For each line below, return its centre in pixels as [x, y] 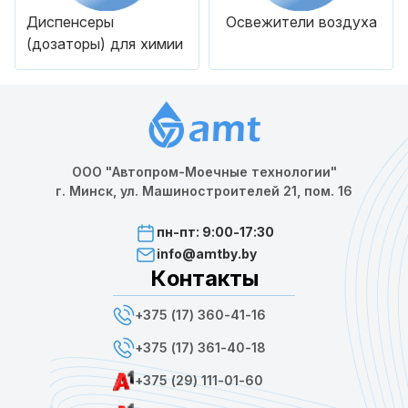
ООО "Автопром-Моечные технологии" [204, 171]
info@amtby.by [206, 253]
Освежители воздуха [301, 22]
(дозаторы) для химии [105, 44]
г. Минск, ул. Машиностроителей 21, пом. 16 [204, 190]
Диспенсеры [70, 22]
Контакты [204, 278]
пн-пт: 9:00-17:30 [215, 231]
